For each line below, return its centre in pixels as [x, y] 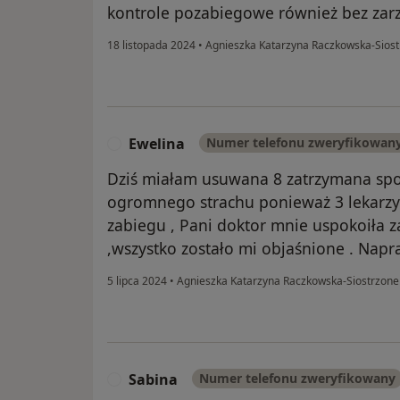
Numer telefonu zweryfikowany [297, 379]
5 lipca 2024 [137, 281]
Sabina [153, 380]
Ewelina [157, 144]
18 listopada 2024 [151, 46]
